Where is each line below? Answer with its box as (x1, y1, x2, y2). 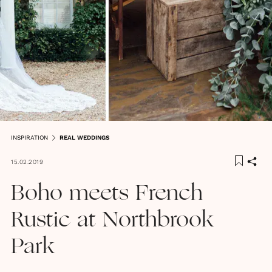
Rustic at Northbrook (11, 209, 214, 232)
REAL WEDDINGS (59, 134, 109, 141)
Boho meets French (11, 183, 203, 205)
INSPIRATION (11, 134, 48, 141)
